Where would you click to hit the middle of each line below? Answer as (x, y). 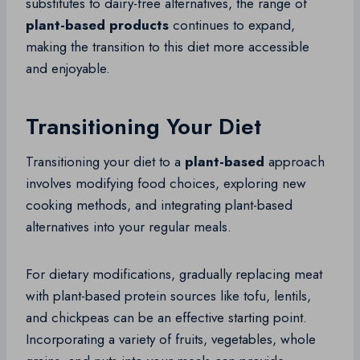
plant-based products (97, 25)
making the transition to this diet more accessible (168, 47)
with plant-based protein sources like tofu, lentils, (168, 296)
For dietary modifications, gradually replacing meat (174, 274)
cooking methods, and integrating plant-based (159, 205)
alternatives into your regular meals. (129, 227)
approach (295, 162)
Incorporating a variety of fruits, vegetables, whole (171, 340)
